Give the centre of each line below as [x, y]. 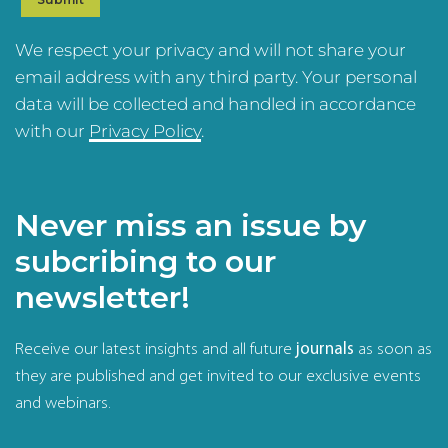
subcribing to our [145, 261]
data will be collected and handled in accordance [215, 104]
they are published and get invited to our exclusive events [218, 376]
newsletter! [102, 297]
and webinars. [63, 403]
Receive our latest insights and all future [155, 349]
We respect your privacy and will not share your [210, 50]
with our [52, 131]
